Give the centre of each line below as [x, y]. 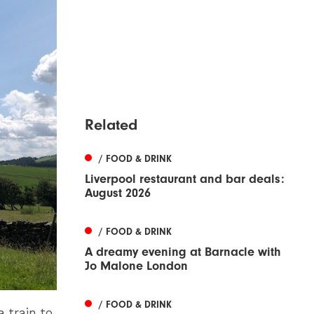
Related [111, 124]
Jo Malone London [136, 266]
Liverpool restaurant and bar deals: [185, 179]
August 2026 [118, 193]
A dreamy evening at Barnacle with [183, 252]
